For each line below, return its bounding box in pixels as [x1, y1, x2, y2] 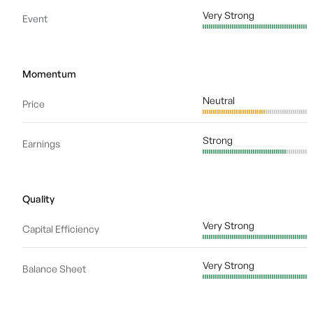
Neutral [203, 94, 235, 106]
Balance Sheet [22, 263, 86, 275]
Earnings [22, 138, 60, 150]
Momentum [22, 68, 76, 80]
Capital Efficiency [22, 223, 99, 235]
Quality [22, 193, 54, 205]
